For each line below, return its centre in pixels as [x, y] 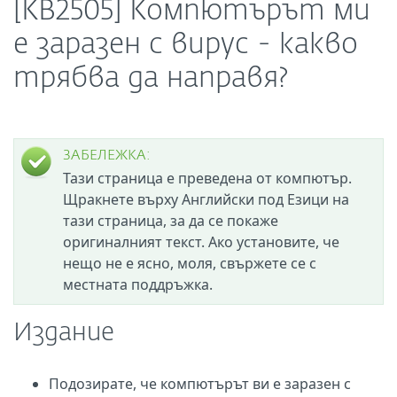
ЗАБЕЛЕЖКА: [107, 156]
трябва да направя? [151, 79]
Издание [64, 333]
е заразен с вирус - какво [186, 45]
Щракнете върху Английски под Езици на [206, 199]
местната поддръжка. [138, 284]
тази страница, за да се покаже [171, 221]
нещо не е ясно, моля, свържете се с [190, 263]
